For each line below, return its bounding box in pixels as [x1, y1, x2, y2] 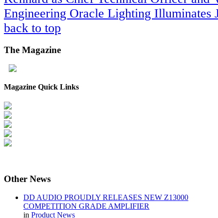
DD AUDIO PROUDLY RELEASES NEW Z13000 [23, 193, 188, 202]
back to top [4, 20, 61, 35]
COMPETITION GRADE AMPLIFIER [23, 202, 149, 211]
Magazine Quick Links [4, 82, 79, 91]
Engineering [4, 6, 70, 20]
